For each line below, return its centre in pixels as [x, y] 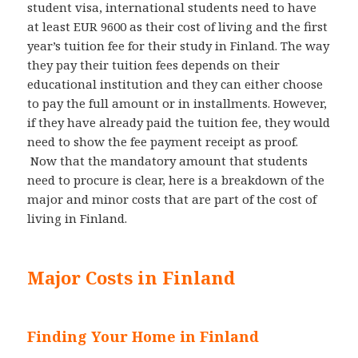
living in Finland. [78, 219]
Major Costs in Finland [131, 278]
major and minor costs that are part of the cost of [172, 199]
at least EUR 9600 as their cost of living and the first [178, 27]
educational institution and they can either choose [175, 84]
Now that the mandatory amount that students [168, 161]
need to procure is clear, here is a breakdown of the [176, 180]
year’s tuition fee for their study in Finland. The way [179, 46]
